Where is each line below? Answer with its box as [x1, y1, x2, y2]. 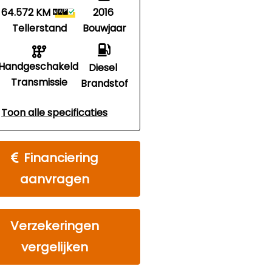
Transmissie [11, 75, 68, 89]
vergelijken [21, 239, 88, 256]
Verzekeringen [10, 217, 99, 234]
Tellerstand [12, 21, 67, 35]
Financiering [23, 149, 98, 166]
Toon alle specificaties [1, 106, 108, 120]
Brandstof [80, 76, 128, 90]
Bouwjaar [82, 21, 126, 35]
